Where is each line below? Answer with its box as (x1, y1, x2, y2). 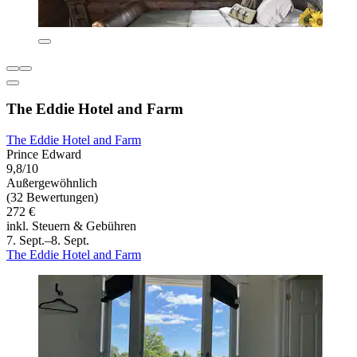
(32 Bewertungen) (6, 190, 98, 205)
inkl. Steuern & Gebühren (6, 219, 136, 233)
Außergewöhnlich (6, 176, 97, 190)
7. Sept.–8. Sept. (6, 233, 89, 248)
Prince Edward (6, 147, 81, 162)
